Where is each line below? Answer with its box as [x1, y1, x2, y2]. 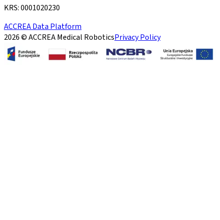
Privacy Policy [114, 31, 161, 43]
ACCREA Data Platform [4, 21, 82, 32]
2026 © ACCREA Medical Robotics [4, 31, 114, 43]
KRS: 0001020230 [4, 2, 60, 13]
